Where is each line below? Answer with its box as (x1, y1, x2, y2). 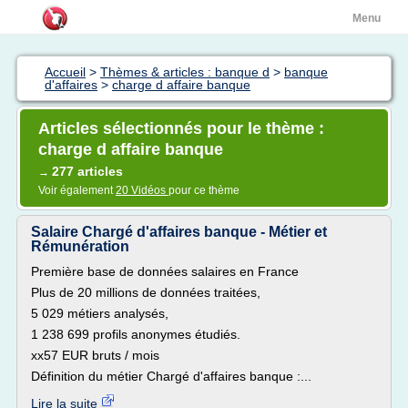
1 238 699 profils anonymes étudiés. (31, 327, 240, 342)
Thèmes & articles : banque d (100, 65, 270, 79)
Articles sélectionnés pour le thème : (38, 119, 324, 138)
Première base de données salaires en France (31, 264, 299, 279)
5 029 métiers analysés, (31, 306, 168, 321)
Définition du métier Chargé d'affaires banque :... (31, 369, 311, 383)
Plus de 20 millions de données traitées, (31, 285, 260, 300)
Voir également (38, 184, 116, 197)
